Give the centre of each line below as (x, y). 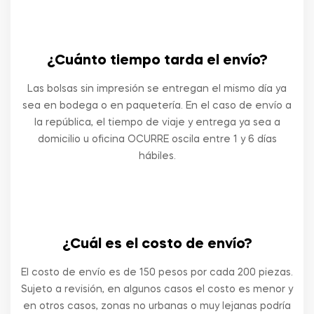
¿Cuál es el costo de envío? (157, 245)
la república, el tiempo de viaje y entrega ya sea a (157, 123)
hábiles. (157, 156)
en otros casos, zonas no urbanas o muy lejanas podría (157, 306)
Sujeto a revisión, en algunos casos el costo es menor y (157, 289)
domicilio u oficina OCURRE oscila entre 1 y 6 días (157, 139)
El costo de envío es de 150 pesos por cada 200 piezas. (157, 273)
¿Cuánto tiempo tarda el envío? (157, 61)
